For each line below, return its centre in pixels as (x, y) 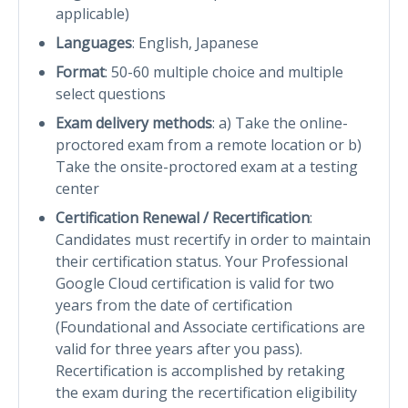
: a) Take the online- (280, 122)
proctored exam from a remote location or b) (209, 144)
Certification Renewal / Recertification (183, 217)
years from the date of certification (174, 305)
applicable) (92, 13)
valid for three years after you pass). (179, 348)
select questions (111, 93)
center (77, 188)
